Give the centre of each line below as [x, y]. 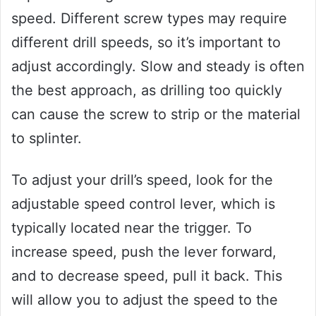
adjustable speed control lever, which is [143, 203]
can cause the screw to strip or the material [156, 114]
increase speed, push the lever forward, [144, 251]
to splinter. [47, 138]
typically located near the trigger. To [132, 227]
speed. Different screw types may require [149, 18]
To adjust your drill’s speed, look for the [142, 180]
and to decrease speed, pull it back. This [147, 275]
